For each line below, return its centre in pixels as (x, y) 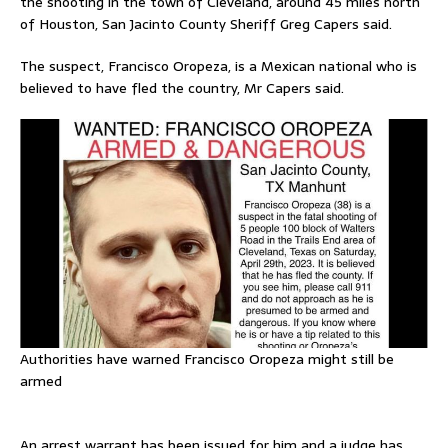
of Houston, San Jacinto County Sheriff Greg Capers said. (206, 23)
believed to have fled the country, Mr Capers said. (182, 87)
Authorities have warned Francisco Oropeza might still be (207, 358)
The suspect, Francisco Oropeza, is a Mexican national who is (218, 65)
